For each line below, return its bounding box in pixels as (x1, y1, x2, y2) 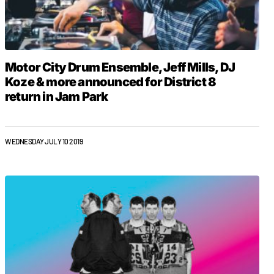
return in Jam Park (5, 89, 108, 104)
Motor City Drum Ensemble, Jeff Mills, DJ (5, 60, 235, 75)
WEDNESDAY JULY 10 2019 (5, 137, 83, 146)
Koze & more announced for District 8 (5, 75, 217, 89)
